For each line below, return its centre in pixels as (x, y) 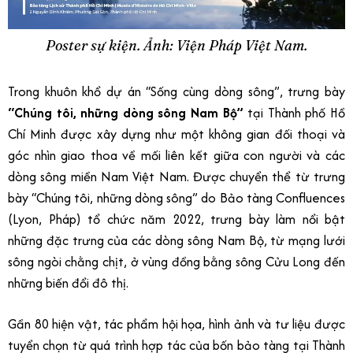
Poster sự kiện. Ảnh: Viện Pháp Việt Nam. (176, 46)
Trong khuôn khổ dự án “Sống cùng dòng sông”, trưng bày (176, 92)
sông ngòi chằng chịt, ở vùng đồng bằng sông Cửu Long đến (176, 262)
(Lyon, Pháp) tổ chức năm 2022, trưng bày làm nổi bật (176, 219)
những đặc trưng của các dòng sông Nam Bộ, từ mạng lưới (176, 241)
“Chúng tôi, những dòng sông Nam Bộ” (126, 113)
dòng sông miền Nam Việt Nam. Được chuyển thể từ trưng (176, 177)
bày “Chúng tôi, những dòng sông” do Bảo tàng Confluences (176, 198)
